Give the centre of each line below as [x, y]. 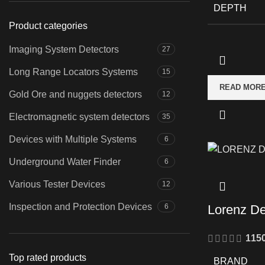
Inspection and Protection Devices [80, 206]
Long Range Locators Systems [73, 72]
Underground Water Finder [65, 161]
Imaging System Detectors [64, 49]
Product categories [48, 25]
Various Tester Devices [57, 184]
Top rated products [48, 257]
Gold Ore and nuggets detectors [75, 94]
